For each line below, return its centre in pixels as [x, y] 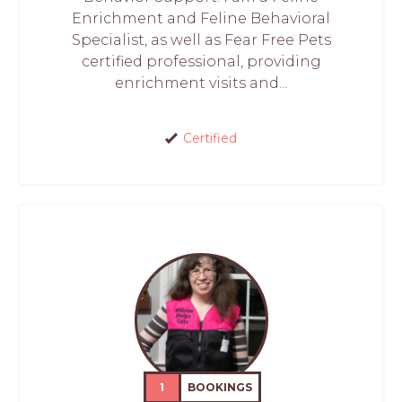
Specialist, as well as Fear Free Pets [201, 40]
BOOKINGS [220, 388]
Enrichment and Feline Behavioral [201, 19]
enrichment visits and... [201, 83]
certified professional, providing [201, 62]
